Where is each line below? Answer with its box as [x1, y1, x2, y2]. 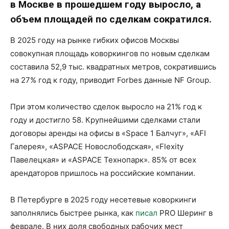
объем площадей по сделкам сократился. [10, 13, 212, 25]
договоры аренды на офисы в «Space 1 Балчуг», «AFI [10, 128, 206, 138]
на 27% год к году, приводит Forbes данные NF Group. [10, 75, 211, 85]
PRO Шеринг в [157, 208, 213, 218]
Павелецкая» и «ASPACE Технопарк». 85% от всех [10, 154, 196, 165]
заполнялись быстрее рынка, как [10, 208, 135, 218]
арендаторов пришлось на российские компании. [10, 168, 197, 178]
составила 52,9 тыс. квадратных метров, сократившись [10, 61, 216, 72]
